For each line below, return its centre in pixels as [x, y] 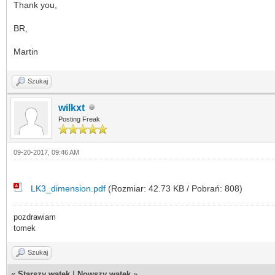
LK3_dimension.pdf [68, 188]
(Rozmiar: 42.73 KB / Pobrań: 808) [174, 188]
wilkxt [72, 107]
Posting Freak [79, 119]
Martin [26, 51]
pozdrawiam [35, 217]
